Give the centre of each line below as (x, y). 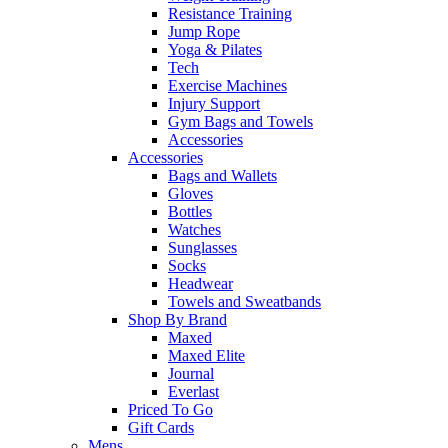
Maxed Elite (206, 356)
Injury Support (214, 104)
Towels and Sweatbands (244, 302)
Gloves (190, 194)
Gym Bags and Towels (240, 122)
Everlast (193, 392)
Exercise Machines (227, 86)
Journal (191, 374)
